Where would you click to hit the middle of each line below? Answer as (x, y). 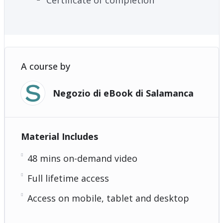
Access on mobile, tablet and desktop (108, 198)
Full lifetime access (68, 178)
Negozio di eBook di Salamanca (123, 93)
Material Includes (59, 136)
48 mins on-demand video (82, 158)
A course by (45, 66)
